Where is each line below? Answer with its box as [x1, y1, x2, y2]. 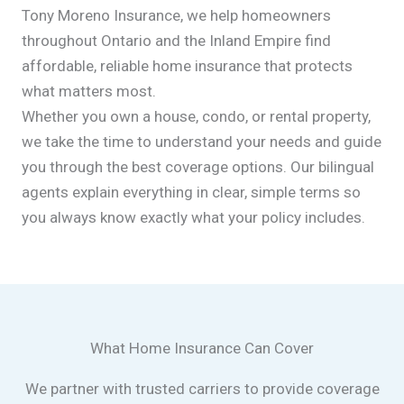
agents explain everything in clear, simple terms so [22, 183, 361, 201]
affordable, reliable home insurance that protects [22, 57, 353, 75]
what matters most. [22, 82, 156, 100]
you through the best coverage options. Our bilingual [22, 158, 374, 176]
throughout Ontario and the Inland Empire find [22, 32, 331, 50]
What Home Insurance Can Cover [90, 339, 314, 357]
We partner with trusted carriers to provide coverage [24, 380, 380, 398]
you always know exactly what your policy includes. [22, 208, 365, 226]
